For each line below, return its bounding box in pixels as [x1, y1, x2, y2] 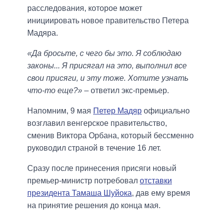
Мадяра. [27, 29, 58, 38]
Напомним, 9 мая [27, 107, 93, 115]
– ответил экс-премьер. [82, 86, 169, 95]
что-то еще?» [27, 86, 82, 95]
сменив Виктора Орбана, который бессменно [27, 131, 194, 140]
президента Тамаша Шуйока [27, 189, 132, 198]
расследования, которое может [27, 4, 142, 13]
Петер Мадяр [93, 107, 142, 115]
